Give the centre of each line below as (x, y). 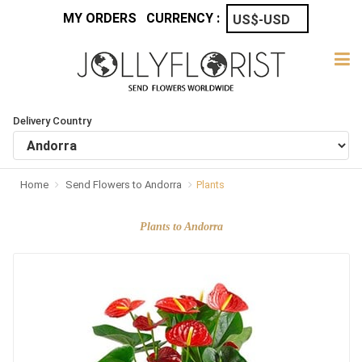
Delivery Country (52, 121)
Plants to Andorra (181, 227)
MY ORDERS (100, 18)
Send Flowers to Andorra (125, 185)
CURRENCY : (183, 18)
